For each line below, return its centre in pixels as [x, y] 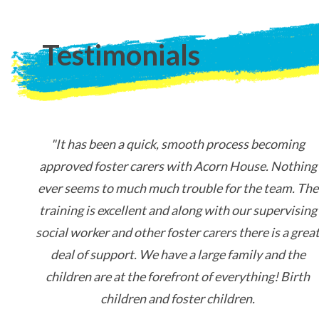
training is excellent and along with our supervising [178, 210]
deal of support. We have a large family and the [178, 254]
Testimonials [121, 55]
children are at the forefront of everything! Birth [178, 276]
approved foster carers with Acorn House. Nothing [178, 166]
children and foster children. [178, 298]
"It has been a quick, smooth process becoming [178, 144]
